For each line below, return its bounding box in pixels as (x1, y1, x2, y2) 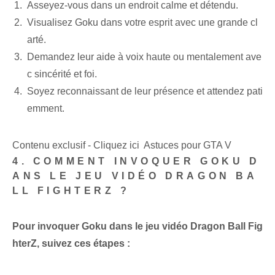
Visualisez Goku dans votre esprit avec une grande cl (27, 17, 258, 28)
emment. (27, 103, 64, 114)
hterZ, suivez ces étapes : (12, 238, 130, 249)
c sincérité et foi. (27, 69, 97, 80)
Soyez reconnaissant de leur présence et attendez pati (27, 86, 263, 97)
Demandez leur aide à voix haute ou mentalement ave (27, 52, 261, 63)
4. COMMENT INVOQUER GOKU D (12, 156, 260, 167)
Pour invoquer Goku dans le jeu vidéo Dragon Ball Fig (12, 221, 263, 232)
